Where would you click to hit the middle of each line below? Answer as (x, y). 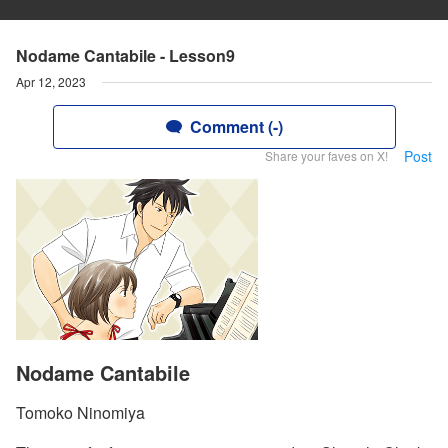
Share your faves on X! (326, 155)
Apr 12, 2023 (51, 81)
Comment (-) (236, 126)
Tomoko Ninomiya (80, 413)
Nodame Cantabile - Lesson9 (125, 55)
